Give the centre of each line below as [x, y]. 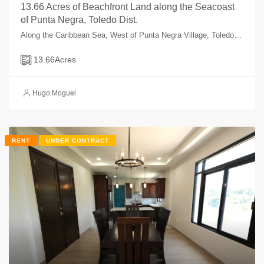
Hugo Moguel [54, 93]
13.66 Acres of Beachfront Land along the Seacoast [128, 6]
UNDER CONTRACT [77, 140]
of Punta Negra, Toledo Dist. [79, 19]
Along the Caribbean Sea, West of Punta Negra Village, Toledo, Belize [238, 35]
